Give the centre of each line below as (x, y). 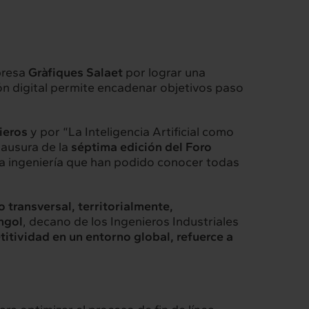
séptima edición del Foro (141, 147)
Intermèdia (79, 244)
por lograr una (164, 73)
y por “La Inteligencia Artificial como (131, 132)
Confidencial (61, 270)
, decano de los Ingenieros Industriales (131, 222)
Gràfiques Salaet (76, 73)
